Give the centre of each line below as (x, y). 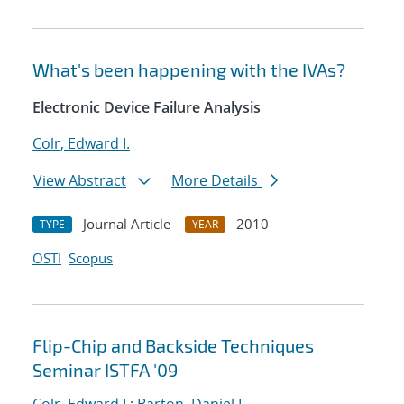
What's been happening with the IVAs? (189, 70)
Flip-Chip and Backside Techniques (173, 346)
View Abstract (80, 181)
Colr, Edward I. (81, 144)
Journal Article (127, 224)
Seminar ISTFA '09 (105, 370)
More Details (216, 181)
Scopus (91, 258)
